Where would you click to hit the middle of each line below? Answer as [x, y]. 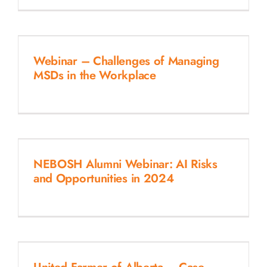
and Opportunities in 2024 [103, 178]
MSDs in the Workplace [94, 75]
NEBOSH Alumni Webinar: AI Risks [125, 164]
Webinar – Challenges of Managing [126, 61]
